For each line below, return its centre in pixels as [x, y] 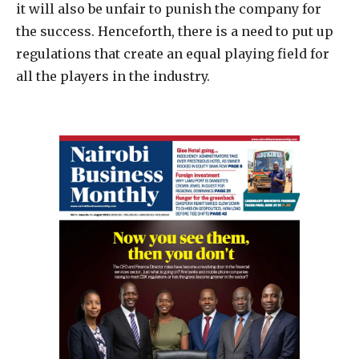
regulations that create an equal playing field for [173, 54]
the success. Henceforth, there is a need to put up [175, 32]
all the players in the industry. [113, 77]
